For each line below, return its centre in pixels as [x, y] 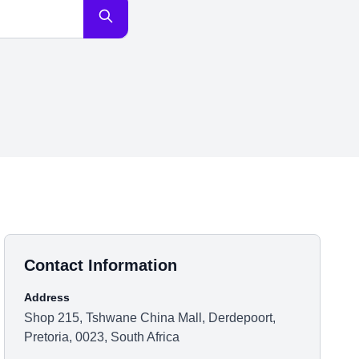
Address [47, 297]
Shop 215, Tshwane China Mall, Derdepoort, [150, 318]
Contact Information [101, 265]
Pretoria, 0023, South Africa [102, 337]
